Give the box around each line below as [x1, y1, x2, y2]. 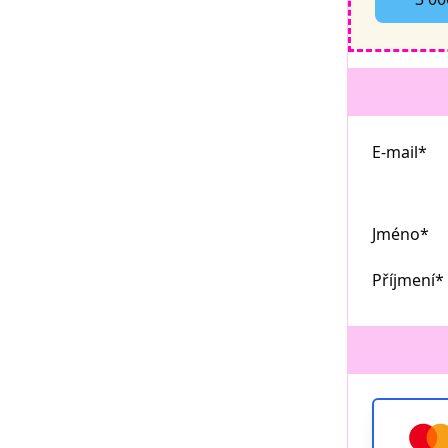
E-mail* [372, 141, 427, 163]
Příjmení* [372, 269, 444, 291]
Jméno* [372, 223, 429, 245]
